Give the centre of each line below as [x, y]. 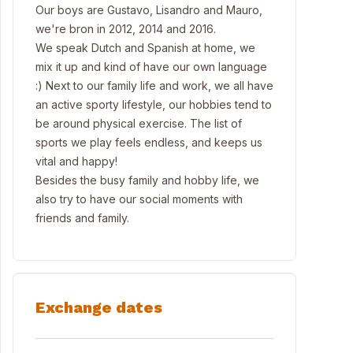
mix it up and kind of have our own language [151, 67]
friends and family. [82, 218]
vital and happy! [76, 161]
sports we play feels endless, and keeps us [149, 142]
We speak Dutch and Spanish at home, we [145, 48]
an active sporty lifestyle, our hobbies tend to [154, 104]
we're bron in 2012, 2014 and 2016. [126, 29]
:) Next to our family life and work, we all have [154, 85]
